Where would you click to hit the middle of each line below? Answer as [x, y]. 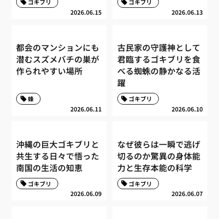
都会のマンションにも [58, 48]
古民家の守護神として [159, 48]
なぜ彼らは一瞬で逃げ [159, 144]
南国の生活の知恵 [50, 168]
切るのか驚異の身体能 [159, 156]
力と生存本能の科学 [154, 168]
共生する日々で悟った [58, 156]
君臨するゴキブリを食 [159, 59]
